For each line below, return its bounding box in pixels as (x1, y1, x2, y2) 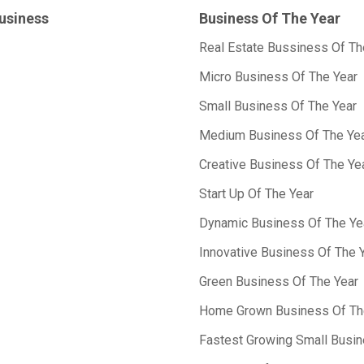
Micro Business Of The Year (199, 69, 357, 84)
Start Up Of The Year (199, 186, 314, 201)
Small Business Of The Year (199, 98, 357, 114)
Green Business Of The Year (199, 274, 358, 289)
